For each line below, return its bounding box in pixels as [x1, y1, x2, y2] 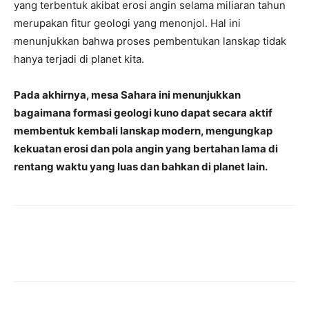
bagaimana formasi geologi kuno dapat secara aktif [14, 106, 272, 119]
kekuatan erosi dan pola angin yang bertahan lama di [14, 141, 278, 155]
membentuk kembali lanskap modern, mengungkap [14, 123, 272, 137]
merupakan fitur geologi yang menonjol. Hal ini [14, 16, 241, 30]
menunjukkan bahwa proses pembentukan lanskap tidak [14, 34, 286, 48]
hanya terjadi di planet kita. [14, 52, 144, 66]
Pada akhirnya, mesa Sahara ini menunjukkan [14, 88, 241, 101]
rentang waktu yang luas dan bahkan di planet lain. [14, 159, 268, 173]
